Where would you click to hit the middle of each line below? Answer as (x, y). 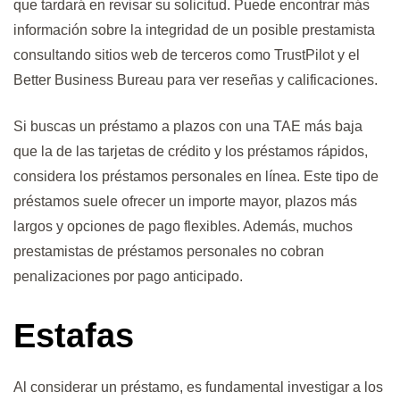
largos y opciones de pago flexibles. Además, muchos (183, 226)
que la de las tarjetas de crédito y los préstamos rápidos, (191, 151)
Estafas (74, 336)
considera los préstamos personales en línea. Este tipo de (196, 176)
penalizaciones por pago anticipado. (128, 276)
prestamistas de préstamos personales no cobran (169, 251)
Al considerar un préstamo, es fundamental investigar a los (198, 387)
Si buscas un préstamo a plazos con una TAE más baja (188, 126)
